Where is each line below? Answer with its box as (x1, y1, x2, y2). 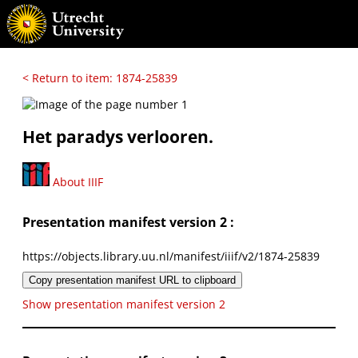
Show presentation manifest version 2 (22, 296, 225, 312)
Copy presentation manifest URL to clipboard (29, 273, 236, 286)
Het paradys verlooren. (22, 125, 213, 149)
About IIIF (50, 173, 103, 189)
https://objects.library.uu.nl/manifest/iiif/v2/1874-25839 (22, 248, 320, 264)
